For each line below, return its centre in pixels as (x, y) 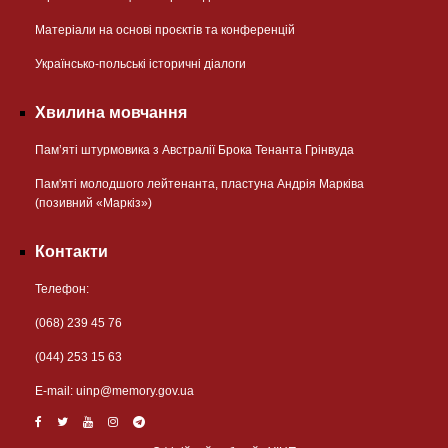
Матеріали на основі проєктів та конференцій (165, 29)
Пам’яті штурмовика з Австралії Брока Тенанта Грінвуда (194, 149)
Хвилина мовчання (111, 112)
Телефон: (62, 288)
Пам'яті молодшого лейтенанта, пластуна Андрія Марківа (199, 183)
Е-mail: (55, 390)
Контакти (71, 251)
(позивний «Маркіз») (93, 202)
